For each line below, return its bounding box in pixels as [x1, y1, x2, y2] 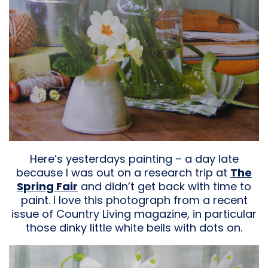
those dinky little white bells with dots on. [26, 220, 242, 235]
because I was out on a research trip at [16, 165, 230, 180]
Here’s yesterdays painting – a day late [29, 151, 239, 166]
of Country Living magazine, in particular [42, 206, 257, 221]
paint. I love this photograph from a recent [20, 192, 248, 208]
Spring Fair [17, 178, 78, 194]
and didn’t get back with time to [78, 178, 251, 194]
